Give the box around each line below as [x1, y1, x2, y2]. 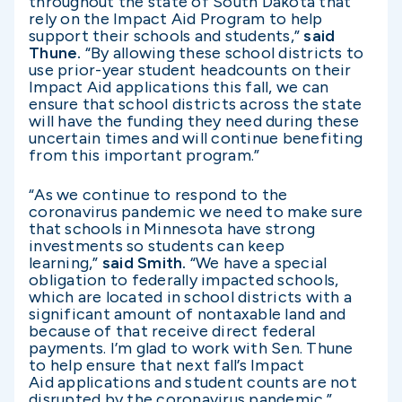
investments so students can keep [29, 236, 284, 257]
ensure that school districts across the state [29, 94, 363, 115]
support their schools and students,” [29, 26, 304, 47]
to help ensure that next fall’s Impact [29, 355, 305, 376]
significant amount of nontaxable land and [29, 304, 346, 325]
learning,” [29, 253, 102, 274]
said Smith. [101, 253, 187, 274]
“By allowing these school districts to [81, 43, 364, 64]
